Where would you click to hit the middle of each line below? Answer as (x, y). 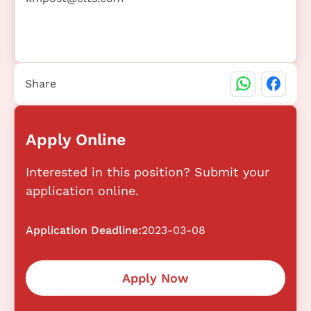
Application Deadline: (84, 230)
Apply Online (76, 139)
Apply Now (155, 278)
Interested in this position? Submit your (148, 171)
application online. (82, 190)
